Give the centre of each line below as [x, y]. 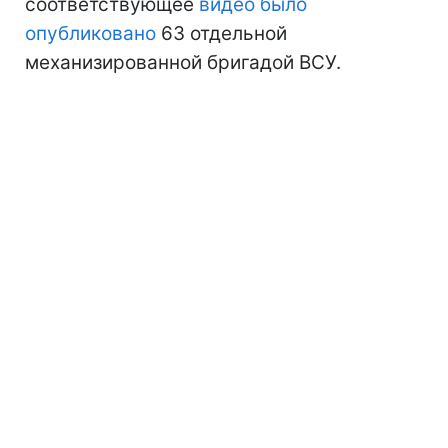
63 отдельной [221, 33]
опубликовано [90, 33]
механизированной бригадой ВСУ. [183, 62]
